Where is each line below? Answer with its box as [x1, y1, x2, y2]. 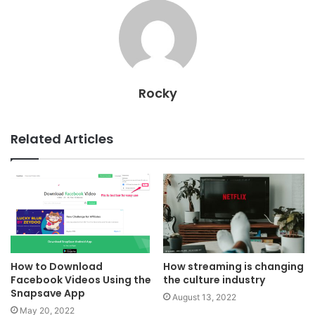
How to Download [11, 259, 103, 274]
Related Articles [11, 129, 113, 148]
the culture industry [163, 272, 265, 287]
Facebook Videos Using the [11, 272, 151, 287]
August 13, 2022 [172, 291, 236, 302]
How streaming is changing [163, 259, 304, 274]
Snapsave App [11, 285, 85, 300]
